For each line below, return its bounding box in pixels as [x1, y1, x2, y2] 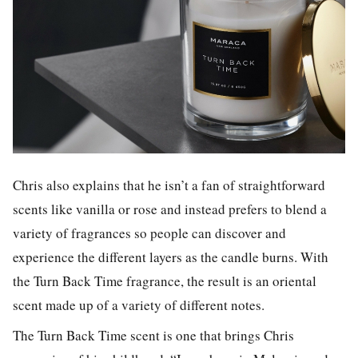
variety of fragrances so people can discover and [13, 223, 286, 242]
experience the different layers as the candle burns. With [13, 247, 328, 266]
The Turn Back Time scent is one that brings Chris [13, 326, 294, 344]
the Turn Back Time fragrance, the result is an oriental [13, 271, 316, 290]
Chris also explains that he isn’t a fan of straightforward [13, 175, 325, 194]
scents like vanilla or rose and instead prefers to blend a [13, 199, 327, 218]
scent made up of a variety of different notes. [13, 295, 265, 314]
